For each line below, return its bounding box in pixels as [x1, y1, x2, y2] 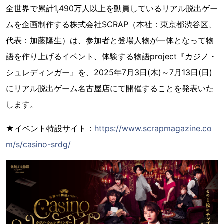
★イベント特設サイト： [6, 123, 94, 133]
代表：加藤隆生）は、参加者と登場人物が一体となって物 [6, 35, 214, 45]
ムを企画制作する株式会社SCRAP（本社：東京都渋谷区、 [6, 19, 216, 29]
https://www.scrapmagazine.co [94, 123, 212, 133]
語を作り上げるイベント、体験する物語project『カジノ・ [6, 51, 217, 61]
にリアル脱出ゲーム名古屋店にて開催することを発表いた [6, 83, 214, 93]
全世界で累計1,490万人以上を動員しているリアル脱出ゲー [6, 3, 218, 13]
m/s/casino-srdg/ [6, 139, 71, 149]
